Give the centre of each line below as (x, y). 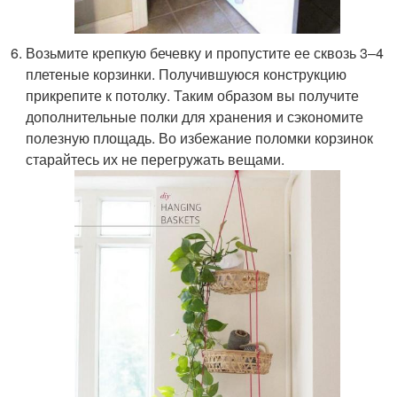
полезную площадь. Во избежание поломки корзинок (200, 138)
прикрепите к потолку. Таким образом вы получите (193, 96)
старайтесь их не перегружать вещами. (156, 160)
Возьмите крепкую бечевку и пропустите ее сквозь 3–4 (205, 53)
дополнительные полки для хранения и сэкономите (195, 117)
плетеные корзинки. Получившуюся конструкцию (187, 74)
